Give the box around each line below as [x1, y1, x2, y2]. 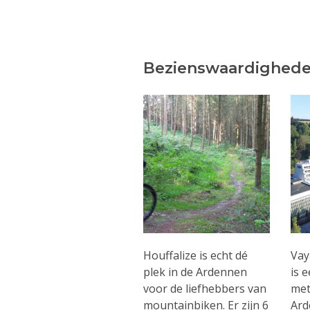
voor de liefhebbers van [143, 281, 266, 297]
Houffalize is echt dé [143, 248, 248, 264]
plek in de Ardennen [143, 264, 247, 280]
